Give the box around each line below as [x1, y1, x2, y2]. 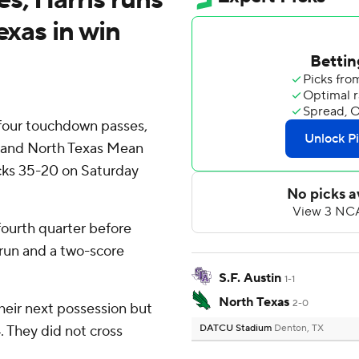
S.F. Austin [219, 270, 281, 287]
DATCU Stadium [200, 322, 274, 335]
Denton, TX [274, 322, 324, 335]
